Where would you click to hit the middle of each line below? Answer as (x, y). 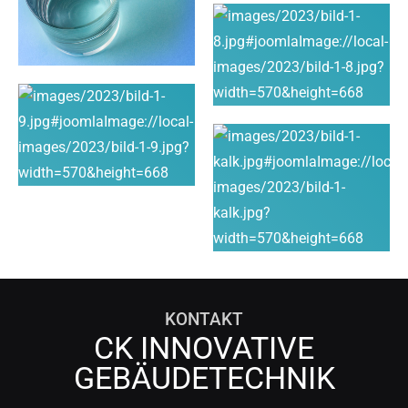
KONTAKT (204, 320)
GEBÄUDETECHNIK (204, 379)
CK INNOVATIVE (204, 349)
